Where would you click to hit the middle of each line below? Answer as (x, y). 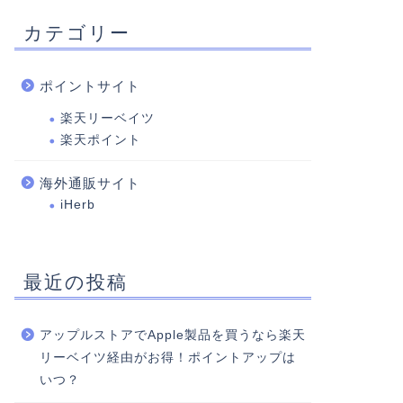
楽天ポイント (100, 140)
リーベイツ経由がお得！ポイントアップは (167, 358)
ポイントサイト (90, 86)
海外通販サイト (90, 183)
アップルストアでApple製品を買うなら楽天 (172, 335)
